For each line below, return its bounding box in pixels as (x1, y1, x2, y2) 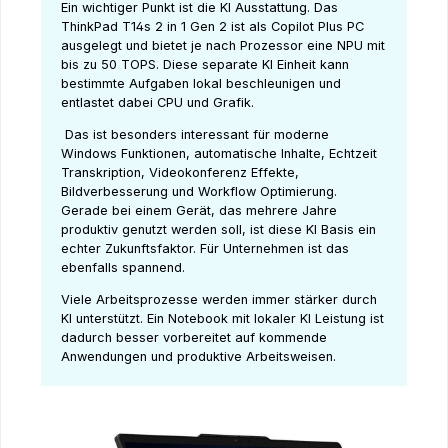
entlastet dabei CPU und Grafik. (61, 95, 258, 111)
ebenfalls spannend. (61, 260, 189, 276)
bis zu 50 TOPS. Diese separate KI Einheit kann (61, 57, 349, 73)
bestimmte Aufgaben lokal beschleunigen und (61, 76, 341, 92)
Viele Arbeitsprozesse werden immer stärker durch (61, 292, 377, 308)
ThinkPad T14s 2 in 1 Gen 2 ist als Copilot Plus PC (61, 19, 364, 35)
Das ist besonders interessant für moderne (61, 127, 329, 143)
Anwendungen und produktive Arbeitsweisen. (61, 349, 336, 365)
